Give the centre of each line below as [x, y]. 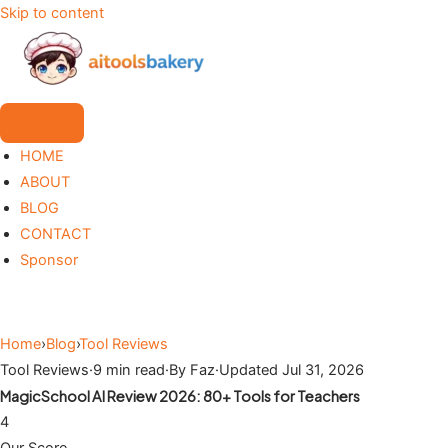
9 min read [129, 370]
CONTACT [55, 234]
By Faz [192, 370]
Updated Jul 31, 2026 [291, 370]
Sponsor [49, 260]
